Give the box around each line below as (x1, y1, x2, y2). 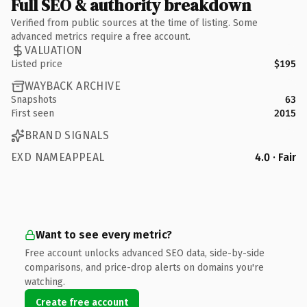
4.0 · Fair (255, 150, 296, 164)
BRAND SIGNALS (25, 129, 110, 142)
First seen (11, 107, 54, 119)
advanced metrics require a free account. (11, 30, 191, 42)
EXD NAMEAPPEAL (11, 150, 105, 164)
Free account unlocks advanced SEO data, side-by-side (25, 247, 265, 259)
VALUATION (25, 44, 83, 57)
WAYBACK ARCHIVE (25, 79, 121, 93)
